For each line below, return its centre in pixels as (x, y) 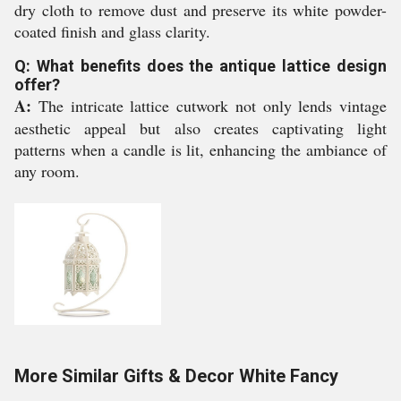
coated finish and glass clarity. (112, 32)
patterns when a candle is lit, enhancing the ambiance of (200, 150)
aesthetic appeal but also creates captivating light (200, 128)
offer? (37, 85)
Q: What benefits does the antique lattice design (200, 66)
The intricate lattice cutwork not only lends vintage (209, 106)
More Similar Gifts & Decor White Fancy (176, 376)
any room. (47, 171)
